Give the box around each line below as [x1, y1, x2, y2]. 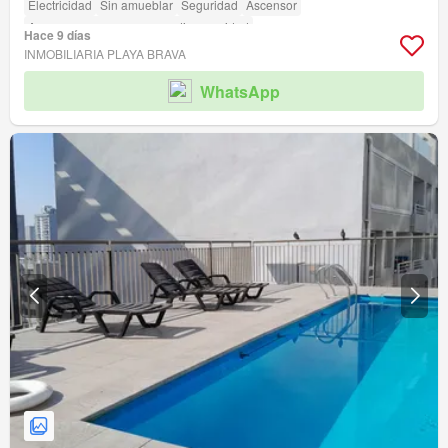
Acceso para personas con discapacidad [28, 18, 249, 36]
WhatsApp [200, 79, 280, 103]
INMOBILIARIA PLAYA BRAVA [24, 45, 186, 63]
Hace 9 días [24, 26, 91, 45]
